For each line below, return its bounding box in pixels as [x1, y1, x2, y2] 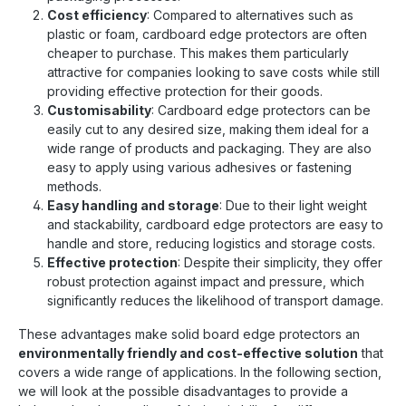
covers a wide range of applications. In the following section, [18, 363, 382, 380]
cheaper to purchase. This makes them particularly [47, 44, 349, 61]
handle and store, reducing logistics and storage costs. [47, 235, 375, 251]
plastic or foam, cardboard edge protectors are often [47, 25, 367, 42]
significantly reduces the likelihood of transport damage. [47, 292, 383, 308]
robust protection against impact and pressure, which [47, 273, 364, 289]
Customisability [47, 101, 151, 118]
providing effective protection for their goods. [47, 82, 323, 99]
